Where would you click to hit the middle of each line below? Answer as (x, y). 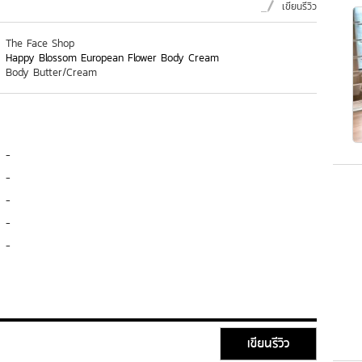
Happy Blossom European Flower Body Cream (112, 58)
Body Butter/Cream (51, 72)
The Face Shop (40, 43)
